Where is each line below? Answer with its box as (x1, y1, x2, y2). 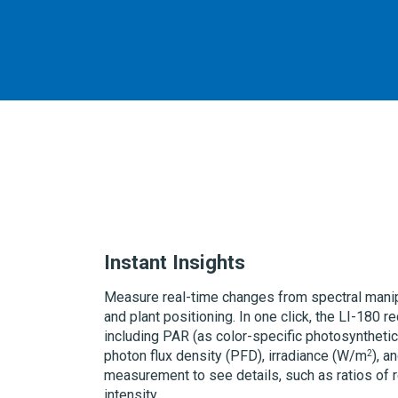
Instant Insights (104, 250, 245, 274)
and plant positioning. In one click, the (104, 307, 338, 325)
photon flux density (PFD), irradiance (104, 346, 332, 364)
